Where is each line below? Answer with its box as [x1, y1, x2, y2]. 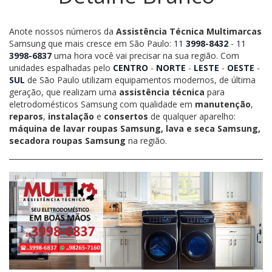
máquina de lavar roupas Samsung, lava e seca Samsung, [9, 123, 260, 135]
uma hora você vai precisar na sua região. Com [52, 50, 239, 62]
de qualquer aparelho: [148, 110, 236, 123]
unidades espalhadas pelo [9, 62, 113, 74]
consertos [104, 110, 148, 123]
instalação [48, 110, 94, 123]
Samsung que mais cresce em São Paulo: [9, 38, 174, 50]
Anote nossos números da [9, 25, 116, 38]
